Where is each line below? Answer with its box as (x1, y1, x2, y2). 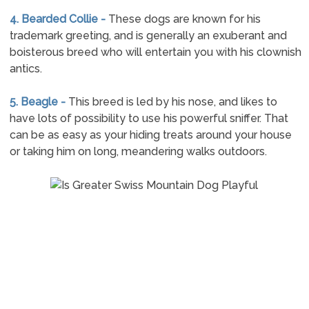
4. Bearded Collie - (9, 12, 108, 26)
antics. (9, 62, 42, 75)
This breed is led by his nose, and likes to (68, 95, 277, 108)
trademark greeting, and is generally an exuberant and (9, 29, 287, 42)
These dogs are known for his (108, 12, 261, 26)
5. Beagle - (9, 95, 68, 108)
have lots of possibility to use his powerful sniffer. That (9, 112, 288, 125)
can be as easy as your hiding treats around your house (9, 128, 292, 141)
